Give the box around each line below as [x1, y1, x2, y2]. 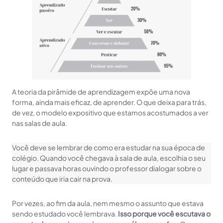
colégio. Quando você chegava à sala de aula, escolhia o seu [12, 153, 206, 162]
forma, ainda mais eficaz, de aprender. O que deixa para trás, [12, 97, 207, 107]
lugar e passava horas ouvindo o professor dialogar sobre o [12, 163, 202, 173]
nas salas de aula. [12, 118, 67, 127]
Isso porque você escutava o [118, 209, 211, 218]
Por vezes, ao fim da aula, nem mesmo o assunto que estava [12, 198, 204, 208]
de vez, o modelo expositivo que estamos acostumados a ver [12, 108, 209, 117]
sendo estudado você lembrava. [12, 209, 118, 218]
